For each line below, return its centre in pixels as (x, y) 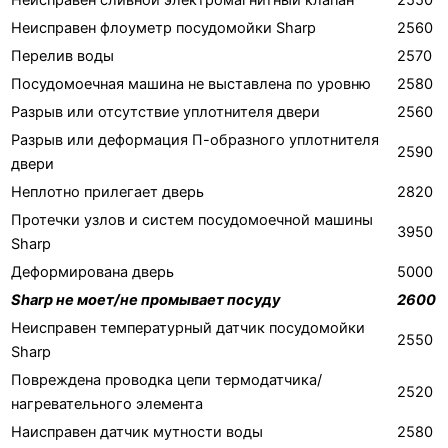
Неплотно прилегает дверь (107, 191)
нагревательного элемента (107, 403)
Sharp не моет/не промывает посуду (146, 299)
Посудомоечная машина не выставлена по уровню (191, 83)
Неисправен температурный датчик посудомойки (188, 327)
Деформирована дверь (92, 271)
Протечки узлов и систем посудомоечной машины (192, 219)
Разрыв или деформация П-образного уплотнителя (195, 139)
